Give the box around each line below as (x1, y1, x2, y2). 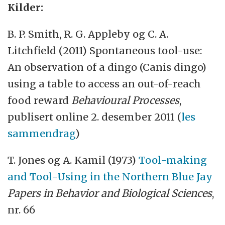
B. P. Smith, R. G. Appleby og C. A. (8, 27, 169, 40)
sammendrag (8, 127, 76, 140)
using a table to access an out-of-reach (8, 77, 201, 90)
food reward (8, 93, 72, 106)
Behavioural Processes (71, 93, 180, 106)
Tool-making (139, 153, 207, 166)
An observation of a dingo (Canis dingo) (8, 60, 207, 73)
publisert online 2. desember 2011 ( (8, 110, 182, 123)
